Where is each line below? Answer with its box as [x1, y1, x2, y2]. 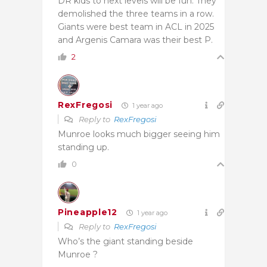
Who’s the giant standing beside [58, 235, 193, 247]
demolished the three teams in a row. [58, 8, 214, 19]
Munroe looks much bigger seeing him [58, 128, 220, 139]
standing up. [58, 141, 109, 153]
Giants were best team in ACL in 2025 [58, 21, 214, 32]
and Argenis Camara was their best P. [58, 34, 213, 45]
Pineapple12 [58, 207, 117, 218]
